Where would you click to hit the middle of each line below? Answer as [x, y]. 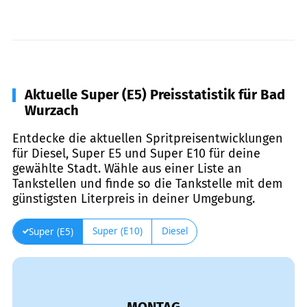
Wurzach [52, 110]
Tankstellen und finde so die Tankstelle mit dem [147, 183]
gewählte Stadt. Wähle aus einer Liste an [127, 168]
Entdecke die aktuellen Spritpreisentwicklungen [148, 138]
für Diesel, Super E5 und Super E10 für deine [136, 153]
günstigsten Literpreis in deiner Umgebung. [134, 198]
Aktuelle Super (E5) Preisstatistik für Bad [155, 94]
